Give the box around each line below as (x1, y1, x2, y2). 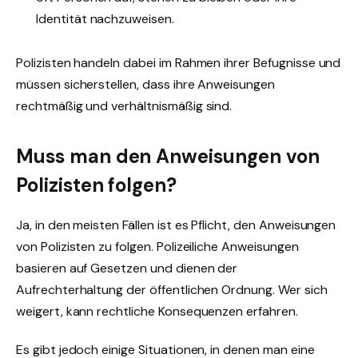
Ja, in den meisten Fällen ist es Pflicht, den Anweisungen (16, 217, 336, 234)
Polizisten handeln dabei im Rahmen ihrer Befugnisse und (16, 54, 341, 71)
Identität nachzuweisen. (36, 10, 174, 27)
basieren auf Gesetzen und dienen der (16, 260, 238, 277)
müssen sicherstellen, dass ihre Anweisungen (16, 75, 275, 93)
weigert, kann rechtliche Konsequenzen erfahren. (16, 303, 298, 320)
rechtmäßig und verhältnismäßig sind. (16, 97, 233, 114)
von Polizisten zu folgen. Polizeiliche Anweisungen (16, 238, 299, 256)
